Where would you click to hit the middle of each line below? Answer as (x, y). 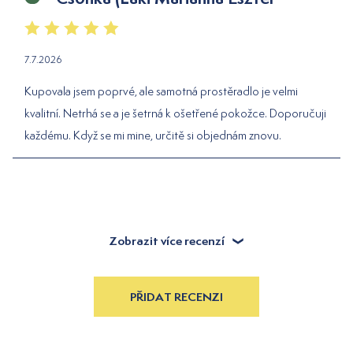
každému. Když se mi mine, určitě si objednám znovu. (153, 135)
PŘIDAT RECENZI (176, 296)
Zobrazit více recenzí (167, 240)
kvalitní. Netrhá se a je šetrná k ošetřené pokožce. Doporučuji (175, 113)
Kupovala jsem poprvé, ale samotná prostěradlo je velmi (161, 91)
